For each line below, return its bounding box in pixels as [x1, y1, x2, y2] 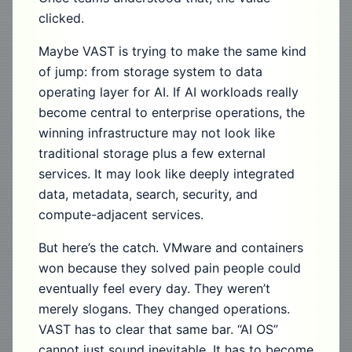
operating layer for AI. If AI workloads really [38, 84, 299, 100]
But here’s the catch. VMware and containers [38, 240, 303, 255]
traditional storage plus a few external [38, 145, 266, 161]
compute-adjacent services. [38, 207, 203, 222]
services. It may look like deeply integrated [38, 166, 295, 181]
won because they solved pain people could [38, 260, 301, 276]
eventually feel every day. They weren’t [38, 280, 270, 296]
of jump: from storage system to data [38, 64, 262, 79]
